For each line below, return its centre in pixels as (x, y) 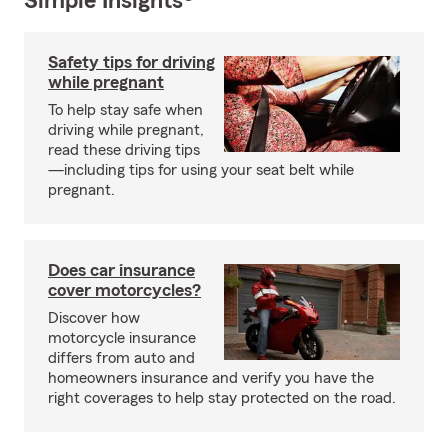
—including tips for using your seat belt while (201, 170)
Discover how (94, 318)
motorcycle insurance (122, 338)
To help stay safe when (125, 110)
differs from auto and (121, 358)
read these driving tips (124, 150)
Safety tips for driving (131, 62)
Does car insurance (121, 270)
